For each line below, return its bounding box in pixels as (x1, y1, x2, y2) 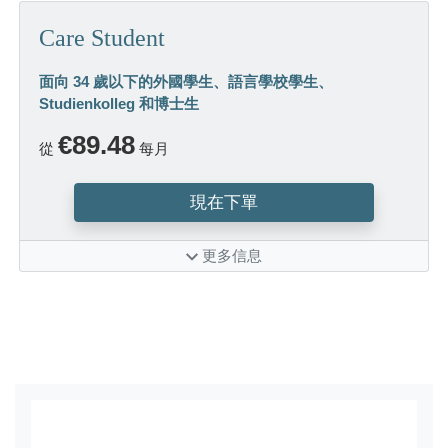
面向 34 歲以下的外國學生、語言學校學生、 (38, 72, 333, 90)
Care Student (38, 25, 165, 52)
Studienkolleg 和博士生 (38, 94, 199, 112)
